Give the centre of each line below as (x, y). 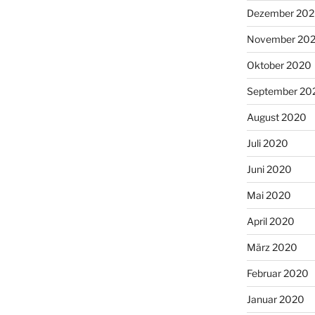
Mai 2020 (269, 195)
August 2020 (276, 117)
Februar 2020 (277, 273)
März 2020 (272, 247)
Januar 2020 (275, 299)
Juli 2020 (267, 143)
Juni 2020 (269, 169)
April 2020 (270, 221)
